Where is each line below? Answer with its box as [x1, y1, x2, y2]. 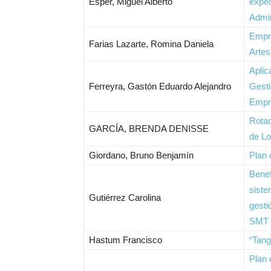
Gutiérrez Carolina [89, 192, 161, 203]
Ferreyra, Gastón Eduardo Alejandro [89, 81, 231, 91]
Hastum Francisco [89, 235, 162, 245]
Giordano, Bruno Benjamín [89, 150, 194, 160]
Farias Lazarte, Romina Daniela [89, 39, 214, 49]
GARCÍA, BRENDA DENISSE [89, 123, 209, 134]
